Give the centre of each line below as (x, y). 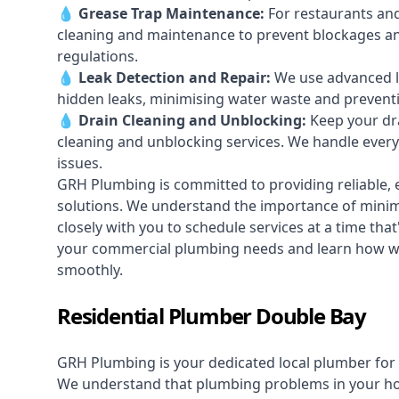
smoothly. (90, 270)
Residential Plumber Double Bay (212, 316)
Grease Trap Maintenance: (171, 14)
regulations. (98, 57)
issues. (80, 163)
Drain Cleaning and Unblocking (190, 121)
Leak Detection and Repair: (175, 78)
